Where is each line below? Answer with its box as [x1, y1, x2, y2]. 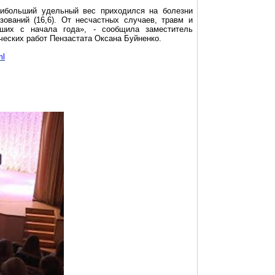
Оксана [92, 34, 124, 43]
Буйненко [124, 34, 159, 43]
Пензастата [50, 34, 92, 43]
